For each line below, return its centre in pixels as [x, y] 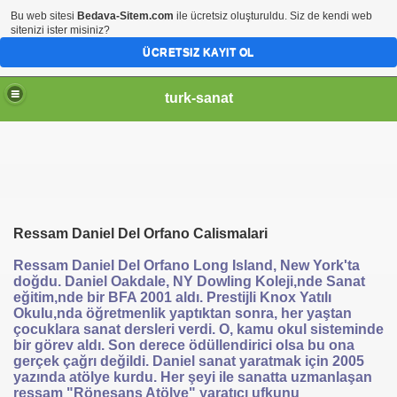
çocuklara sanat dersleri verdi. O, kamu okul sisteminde [198, 329]
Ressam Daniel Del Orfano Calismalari [140, 234]
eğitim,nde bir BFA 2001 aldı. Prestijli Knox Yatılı [172, 297]
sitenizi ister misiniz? [60, 30]
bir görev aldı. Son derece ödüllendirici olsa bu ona [184, 345]
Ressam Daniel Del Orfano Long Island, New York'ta [187, 265]
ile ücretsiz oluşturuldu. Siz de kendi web [273, 16]
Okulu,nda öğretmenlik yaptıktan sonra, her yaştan [183, 313]
